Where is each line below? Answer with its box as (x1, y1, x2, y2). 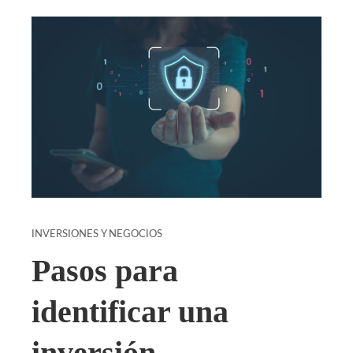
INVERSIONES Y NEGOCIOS (32, 229, 162, 239)
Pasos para (32, 253, 178, 288)
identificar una (32, 294, 229, 329)
